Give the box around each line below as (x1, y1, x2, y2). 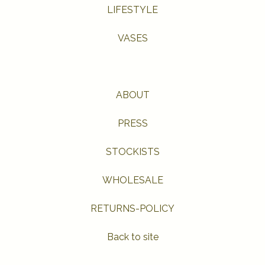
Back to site (106, 231, 159, 243)
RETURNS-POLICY (91, 203, 174, 214)
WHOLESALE (102, 174, 163, 186)
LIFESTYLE (107, 4, 158, 15)
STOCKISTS (105, 146, 160, 157)
